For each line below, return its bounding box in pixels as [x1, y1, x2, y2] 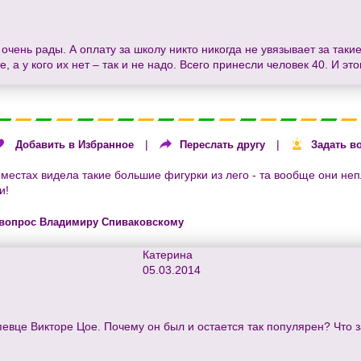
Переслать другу [180, 138, 265, 151]
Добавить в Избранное [15, 138, 134, 151]
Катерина [143, 248, 193, 262]
